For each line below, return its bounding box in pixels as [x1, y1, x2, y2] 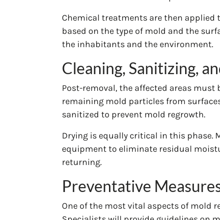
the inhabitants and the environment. [62, 38, 213, 50]
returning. [62, 156, 102, 167]
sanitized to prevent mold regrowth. [62, 109, 205, 120]
